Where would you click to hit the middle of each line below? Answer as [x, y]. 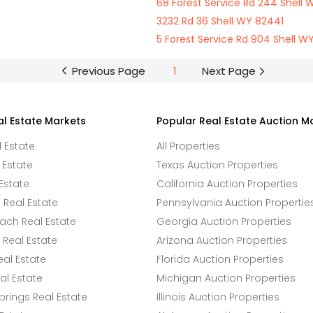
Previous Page [108, 71]
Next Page [228, 71]
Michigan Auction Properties [226, 278]
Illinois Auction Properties [218, 297]
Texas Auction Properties [217, 165]
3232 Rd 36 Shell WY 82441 [220, 21]
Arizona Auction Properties [222, 240]
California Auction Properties [227, 184]
